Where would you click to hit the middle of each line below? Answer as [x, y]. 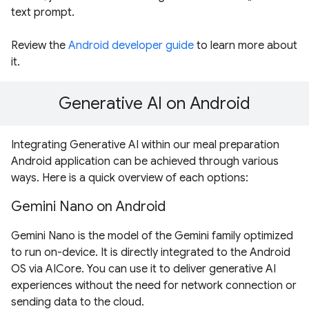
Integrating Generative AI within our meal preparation [145, 145]
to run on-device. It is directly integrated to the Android [151, 253]
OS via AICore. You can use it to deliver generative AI [143, 269]
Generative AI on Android [154, 104]
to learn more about [246, 46]
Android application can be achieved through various [145, 162]
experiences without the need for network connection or [154, 286]
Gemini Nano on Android [88, 207]
